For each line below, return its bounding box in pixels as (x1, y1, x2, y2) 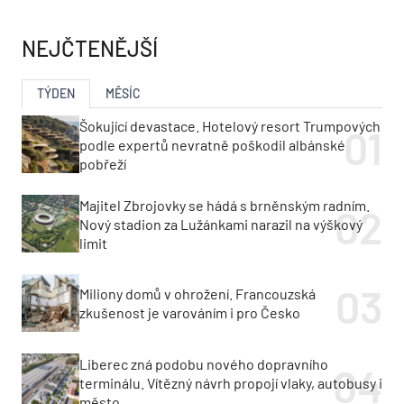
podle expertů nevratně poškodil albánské (79, 135, 345, 153)
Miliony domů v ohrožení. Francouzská (79, 285, 316, 303)
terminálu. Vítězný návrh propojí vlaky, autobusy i (79, 373, 382, 391)
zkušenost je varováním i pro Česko (79, 304, 300, 322)
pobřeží (79, 154, 126, 172)
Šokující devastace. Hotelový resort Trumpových (79, 116, 381, 134)
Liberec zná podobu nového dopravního (79, 354, 328, 372)
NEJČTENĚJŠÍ (22, 35, 158, 62)
